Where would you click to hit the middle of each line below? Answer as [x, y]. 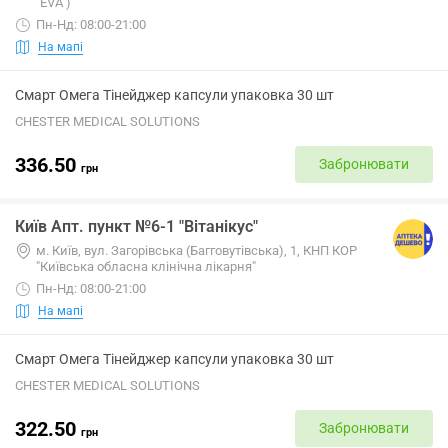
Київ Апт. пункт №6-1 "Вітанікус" [136, 226]
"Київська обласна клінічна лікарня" [146, 266]
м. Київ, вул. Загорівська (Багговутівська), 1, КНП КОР [196, 250]
